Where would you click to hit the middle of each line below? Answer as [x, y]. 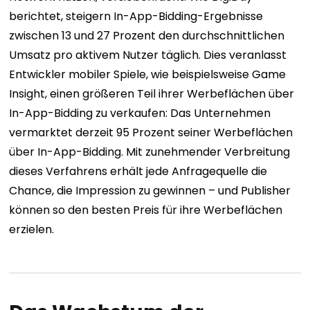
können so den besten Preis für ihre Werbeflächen [146, 210]
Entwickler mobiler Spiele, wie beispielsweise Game [148, 75]
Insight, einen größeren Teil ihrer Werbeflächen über [152, 94]
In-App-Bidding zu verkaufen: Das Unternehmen [140, 113]
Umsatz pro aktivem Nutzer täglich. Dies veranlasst [148, 55]
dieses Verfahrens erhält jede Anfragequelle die [138, 172]
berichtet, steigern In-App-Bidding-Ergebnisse [136, 17]
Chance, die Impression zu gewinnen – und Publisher [150, 191]
